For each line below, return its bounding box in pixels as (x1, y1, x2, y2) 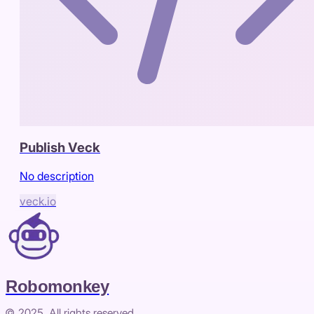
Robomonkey (6, 276, 109, 296)
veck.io (20, 193, 56, 208)
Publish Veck (20, 139, 100, 156)
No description (20, 168, 94, 183)
